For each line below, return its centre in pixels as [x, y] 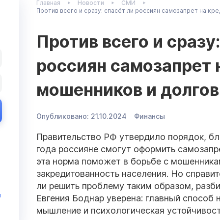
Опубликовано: [63, 116]
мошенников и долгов [128, 89]
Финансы [150, 116]
